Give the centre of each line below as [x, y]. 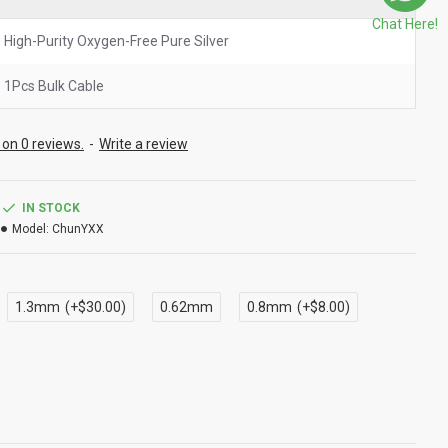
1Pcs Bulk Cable [54, 86]
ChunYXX [78, 229]
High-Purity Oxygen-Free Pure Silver [116, 41]
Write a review [143, 144]
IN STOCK [51, 208]
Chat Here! [405, 24]
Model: [30, 229]
